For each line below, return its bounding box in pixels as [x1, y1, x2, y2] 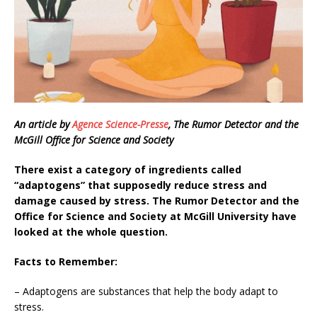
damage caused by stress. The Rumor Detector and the [14, 194, 299, 208]
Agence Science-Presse [72, 117, 168, 132]
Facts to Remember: [14, 255, 117, 269]
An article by [14, 117, 72, 132]
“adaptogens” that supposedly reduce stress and [14, 178, 267, 192]
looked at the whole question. [14, 225, 168, 239]
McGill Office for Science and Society [14, 133, 173, 147]
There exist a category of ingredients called [14, 163, 241, 177]
